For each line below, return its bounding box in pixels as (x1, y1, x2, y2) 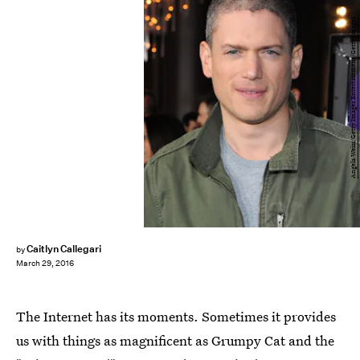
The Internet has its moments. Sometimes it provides (16, 307, 336, 325)
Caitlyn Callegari (26, 242, 102, 256)
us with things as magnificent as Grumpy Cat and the (16, 331, 334, 350)
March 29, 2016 (16, 258, 74, 269)
